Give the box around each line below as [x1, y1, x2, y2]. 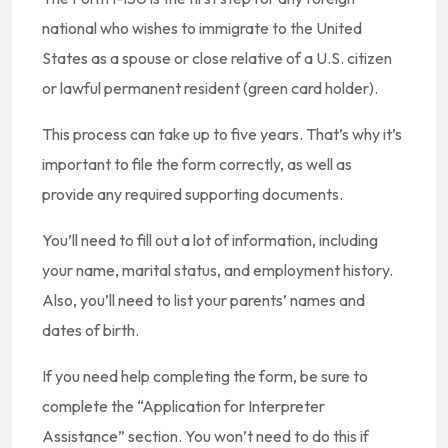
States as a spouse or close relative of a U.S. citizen [42, 48, 392, 68]
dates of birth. [42, 320, 139, 340]
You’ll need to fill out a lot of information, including [42, 230, 378, 250]
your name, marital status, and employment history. [42, 260, 393, 280]
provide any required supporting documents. [42, 184, 343, 204]
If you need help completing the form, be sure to [42, 366, 368, 386]
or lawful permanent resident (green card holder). [42, 78, 378, 98]
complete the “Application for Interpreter [42, 396, 325, 416]
